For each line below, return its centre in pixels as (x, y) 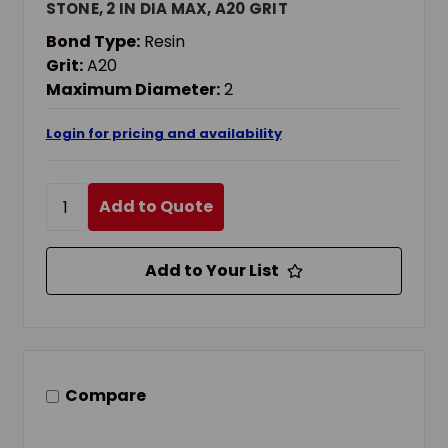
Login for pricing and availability (163, 134)
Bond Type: (92, 42)
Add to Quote (155, 207)
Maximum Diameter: (132, 90)
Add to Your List (212, 271)
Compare (105, 396)
